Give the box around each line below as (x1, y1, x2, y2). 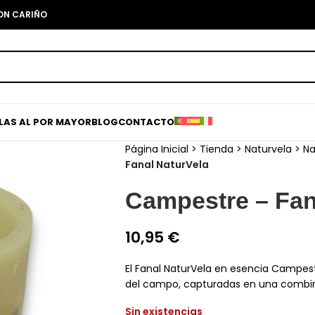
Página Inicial (124, 142, 188, 156)
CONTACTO (118, 115, 174, 129)
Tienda (199, 142, 233, 156)
